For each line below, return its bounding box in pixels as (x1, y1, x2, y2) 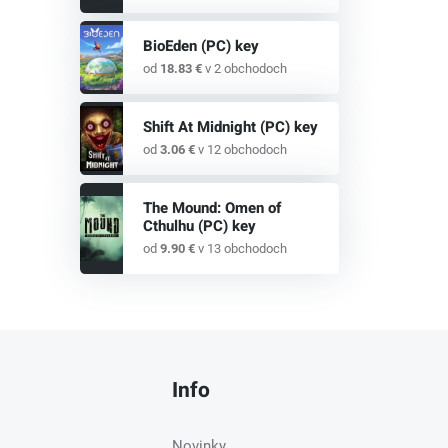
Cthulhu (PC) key (142, 215, 256, 238)
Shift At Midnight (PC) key (142, 116, 318, 139)
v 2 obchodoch (201, 61, 287, 77)
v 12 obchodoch (194, 142, 287, 158)
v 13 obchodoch (194, 241, 287, 257)
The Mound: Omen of (142, 197, 281, 220)
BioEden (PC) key (142, 35, 259, 58)
